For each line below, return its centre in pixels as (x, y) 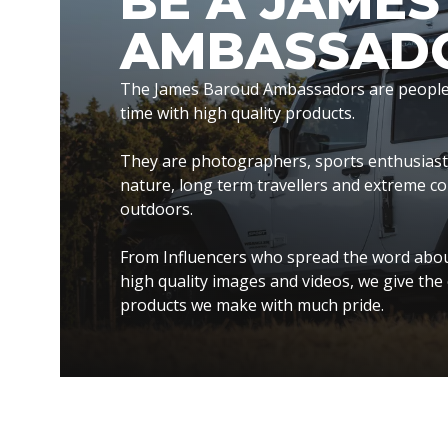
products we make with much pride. (252, 305)
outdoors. (156, 209)
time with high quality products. (237, 113)
